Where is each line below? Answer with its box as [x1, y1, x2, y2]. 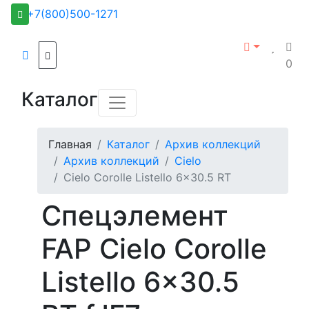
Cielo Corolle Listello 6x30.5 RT [63, 170, 231, 184]
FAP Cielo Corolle [41, 232, 267, 266]
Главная [48, 137, 92, 151]
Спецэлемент [41, 199, 228, 232]
